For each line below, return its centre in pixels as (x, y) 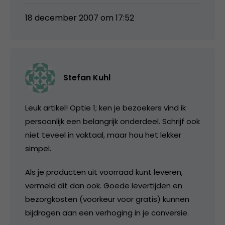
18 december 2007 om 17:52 (80, 18)
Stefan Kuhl (87, 77)
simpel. (38, 148)
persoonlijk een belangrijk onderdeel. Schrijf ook (113, 121)
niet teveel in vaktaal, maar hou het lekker (103, 135)
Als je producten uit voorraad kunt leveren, (104, 172)
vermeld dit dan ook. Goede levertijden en (104, 185)
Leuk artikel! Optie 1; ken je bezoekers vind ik (105, 107)
